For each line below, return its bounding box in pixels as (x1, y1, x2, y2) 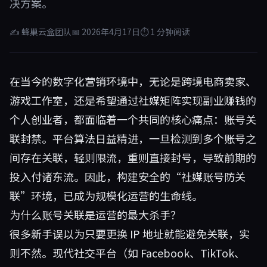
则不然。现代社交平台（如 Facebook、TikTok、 (10, 245, 245, 260)
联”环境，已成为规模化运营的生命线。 (10, 188, 203, 203)
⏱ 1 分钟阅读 (140, 26, 190, 38)
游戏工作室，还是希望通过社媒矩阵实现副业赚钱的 (10, 92, 256, 108)
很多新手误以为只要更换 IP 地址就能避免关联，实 (10, 226, 250, 241)
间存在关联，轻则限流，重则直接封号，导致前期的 (10, 150, 256, 165)
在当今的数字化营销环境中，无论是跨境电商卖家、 (10, 73, 256, 89)
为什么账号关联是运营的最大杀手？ (10, 207, 181, 222)
